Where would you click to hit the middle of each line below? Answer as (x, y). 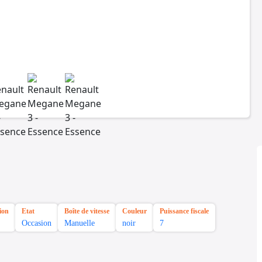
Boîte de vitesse (87, 211)
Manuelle (80, 223)
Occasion (37, 223)
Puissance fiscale (184, 211)
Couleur (135, 211)
